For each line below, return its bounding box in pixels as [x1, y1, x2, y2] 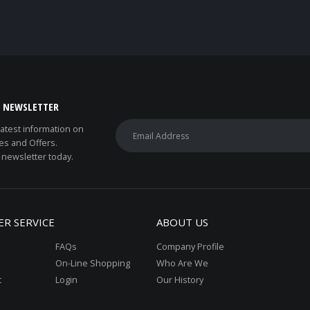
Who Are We [156, 257, 208, 269]
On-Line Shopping [55, 257, 130, 269]
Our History [156, 274, 203, 286]
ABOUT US [156, 215, 208, 229]
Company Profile [156, 241, 224, 253]
